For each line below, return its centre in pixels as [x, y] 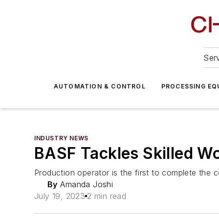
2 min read [107, 196]
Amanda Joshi [85, 184]
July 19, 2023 [60, 196]
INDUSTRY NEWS [61, 138]
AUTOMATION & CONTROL [99, 86]
